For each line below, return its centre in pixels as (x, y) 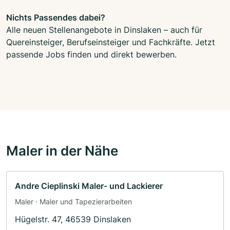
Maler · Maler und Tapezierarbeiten (73, 201)
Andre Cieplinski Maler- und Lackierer (89, 186)
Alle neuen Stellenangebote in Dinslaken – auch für (104, 30)
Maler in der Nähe (62, 150)
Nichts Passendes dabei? (56, 17)
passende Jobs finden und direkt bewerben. (91, 54)
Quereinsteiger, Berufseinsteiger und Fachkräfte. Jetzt (111, 42)
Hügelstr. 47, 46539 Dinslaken (73, 219)
